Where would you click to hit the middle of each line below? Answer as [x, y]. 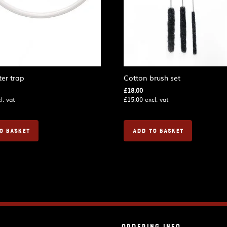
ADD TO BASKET [158, 130]
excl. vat [156, 99]
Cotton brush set [152, 77]
